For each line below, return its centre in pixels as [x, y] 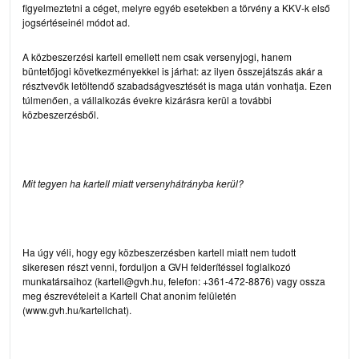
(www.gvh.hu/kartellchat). [78, 309]
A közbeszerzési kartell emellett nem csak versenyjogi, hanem [157, 56]
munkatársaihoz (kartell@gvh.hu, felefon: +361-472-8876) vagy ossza [174, 280]
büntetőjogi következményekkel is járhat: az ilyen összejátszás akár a [173, 71]
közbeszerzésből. [61, 114]
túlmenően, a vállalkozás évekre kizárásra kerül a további [147, 99]
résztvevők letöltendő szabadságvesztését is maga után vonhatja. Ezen [177, 85]
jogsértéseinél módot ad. [76, 22]
